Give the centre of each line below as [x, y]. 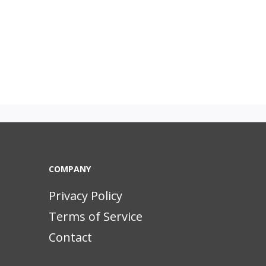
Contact [70, 237]
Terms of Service [96, 216]
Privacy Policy [85, 196]
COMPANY [70, 169]
